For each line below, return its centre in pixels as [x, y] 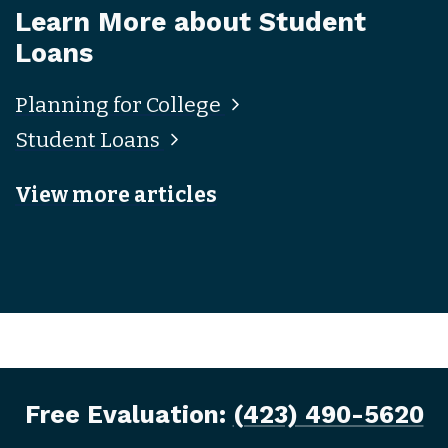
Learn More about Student [190, 22]
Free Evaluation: [128, 415]
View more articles [116, 195]
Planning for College [120, 105]
